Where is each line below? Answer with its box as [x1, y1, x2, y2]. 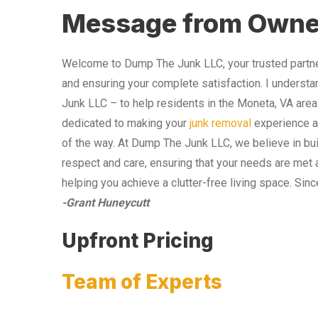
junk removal [190, 116, 251, 130]
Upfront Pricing [62, 229, 214, 253]
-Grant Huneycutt [62, 196, 149, 209]
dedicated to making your [62, 116, 190, 130]
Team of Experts [62, 270, 222, 294]
